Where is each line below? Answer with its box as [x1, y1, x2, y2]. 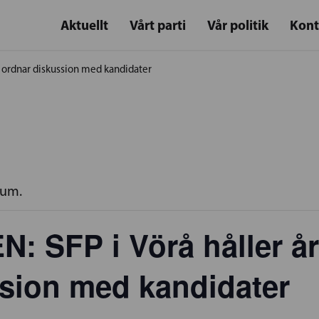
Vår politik [207, 16, 268, 33]
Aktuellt [61, 16, 108, 33]
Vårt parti [130, 16, 186, 33]
